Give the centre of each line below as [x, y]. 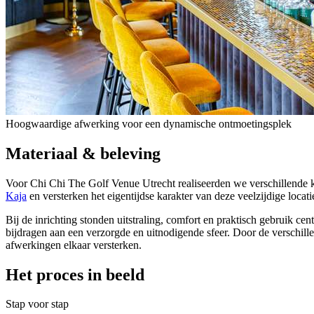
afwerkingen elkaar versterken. [74, 245]
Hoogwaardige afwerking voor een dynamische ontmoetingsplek [149, 123]
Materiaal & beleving [83, 153]
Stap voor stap [37, 304]
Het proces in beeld [75, 274]
